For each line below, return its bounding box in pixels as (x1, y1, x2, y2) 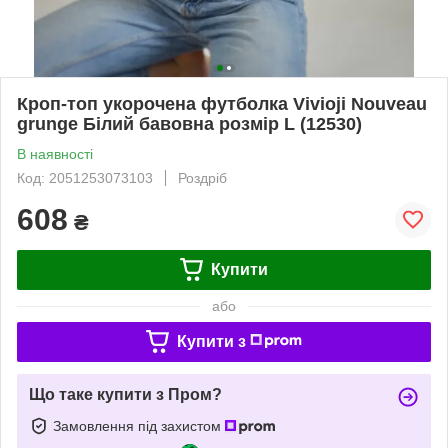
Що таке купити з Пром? (29, 385, 222, 403)
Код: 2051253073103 (17, 169, 153, 186)
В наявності (17, 145, 93, 162)
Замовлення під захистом (53, 417, 225, 434)
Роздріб (178, 169, 227, 186)
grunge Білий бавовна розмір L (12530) (17, 113, 362, 134)
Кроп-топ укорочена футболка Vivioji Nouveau (17, 93, 427, 114)
